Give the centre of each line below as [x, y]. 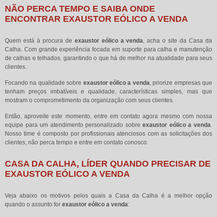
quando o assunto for [33, 204]
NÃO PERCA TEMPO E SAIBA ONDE [80, 8]
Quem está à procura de [40, 40]
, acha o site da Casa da [178, 40]
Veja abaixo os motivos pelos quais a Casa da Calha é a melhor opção [108, 195]
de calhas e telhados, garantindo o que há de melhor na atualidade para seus [108, 58]
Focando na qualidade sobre [44, 83]
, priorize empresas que [181, 83]
